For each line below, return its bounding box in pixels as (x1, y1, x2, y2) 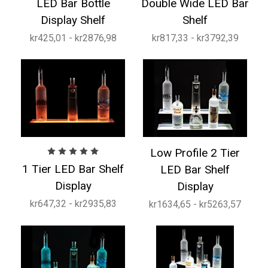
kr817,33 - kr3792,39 (151, 32, 239, 44)
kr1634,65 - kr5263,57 (149, 199, 241, 210)
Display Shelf (41, 13, 105, 27)
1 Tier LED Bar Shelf (22, 162, 124, 176)
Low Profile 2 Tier (150, 146, 240, 160)
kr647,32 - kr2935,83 (29, 198, 117, 209)
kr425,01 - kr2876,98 (29, 32, 117, 44)
